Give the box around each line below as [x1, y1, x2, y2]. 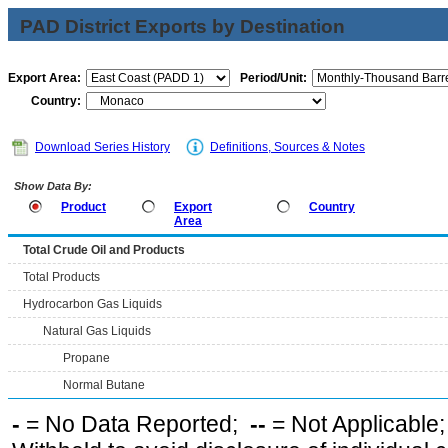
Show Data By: [11, 180, 92, 192]
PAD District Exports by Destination [20, 16, 345, 37]
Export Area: [8, 71, 81, 85]
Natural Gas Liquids [43, 324, 151, 338]
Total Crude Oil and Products [23, 243, 185, 257]
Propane [63, 351, 110, 365]
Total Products [23, 270, 100, 284]
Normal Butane [63, 378, 145, 392]
